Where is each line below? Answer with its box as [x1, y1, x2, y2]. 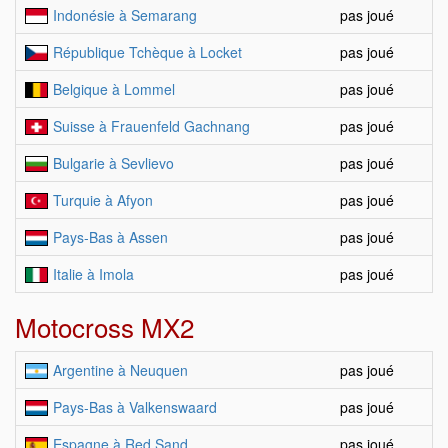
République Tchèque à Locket [53, 42, 242, 62]
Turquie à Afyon [53, 190, 153, 210]
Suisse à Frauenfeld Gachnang [53, 116, 250, 136]
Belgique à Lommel [53, 79, 175, 99]
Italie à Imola [53, 264, 134, 284]
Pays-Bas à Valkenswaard [53, 397, 217, 417]
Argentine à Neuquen [53, 360, 188, 380]
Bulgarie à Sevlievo [53, 153, 174, 173]
